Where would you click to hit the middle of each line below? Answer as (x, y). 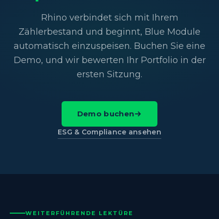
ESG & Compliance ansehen (109, 132)
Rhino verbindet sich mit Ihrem (109, 17)
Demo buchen (106, 113)
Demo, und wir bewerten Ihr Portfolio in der (109, 60)
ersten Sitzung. (109, 74)
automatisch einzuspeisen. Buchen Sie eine (109, 46)
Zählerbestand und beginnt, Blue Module (109, 32)
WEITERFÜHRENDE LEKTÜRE (79, 213)
